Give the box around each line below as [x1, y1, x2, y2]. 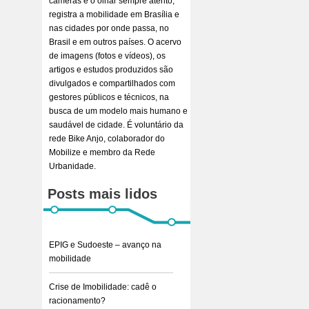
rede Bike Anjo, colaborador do [49, 134, 165, 143]
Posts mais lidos [48, 186, 157, 201]
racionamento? [49, 296, 106, 306]
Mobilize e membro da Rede [49, 148, 155, 157]
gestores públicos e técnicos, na [49, 92, 169, 102]
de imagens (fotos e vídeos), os [49, 51, 166, 61]
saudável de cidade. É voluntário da [49, 120, 183, 130]
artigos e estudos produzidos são [49, 65, 173, 74]
